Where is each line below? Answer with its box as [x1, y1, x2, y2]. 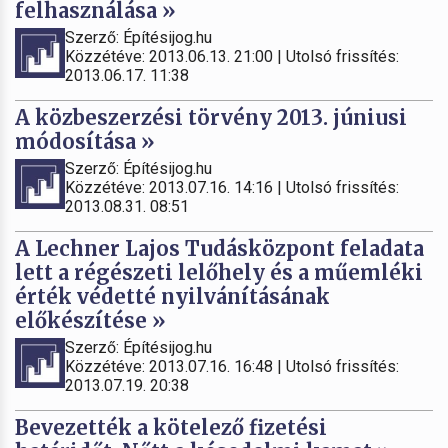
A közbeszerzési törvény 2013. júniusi [15, 104, 407, 130]
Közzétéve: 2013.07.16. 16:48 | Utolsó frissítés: [65, 356, 399, 376]
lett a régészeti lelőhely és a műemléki [15, 259, 423, 285]
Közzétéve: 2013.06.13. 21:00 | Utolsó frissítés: [65, 46, 399, 66]
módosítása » [15, 128, 155, 154]
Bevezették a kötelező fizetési [15, 414, 327, 440]
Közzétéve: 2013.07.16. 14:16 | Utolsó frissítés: [65, 177, 399, 197]
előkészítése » [15, 307, 166, 333]
